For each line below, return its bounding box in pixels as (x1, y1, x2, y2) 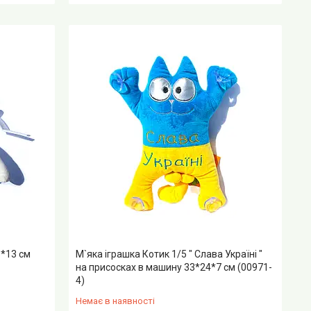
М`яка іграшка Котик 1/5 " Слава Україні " (76, 249, 263, 260)
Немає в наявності (76, 296, 155, 307)
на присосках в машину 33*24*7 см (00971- (76, 262, 273, 274)
